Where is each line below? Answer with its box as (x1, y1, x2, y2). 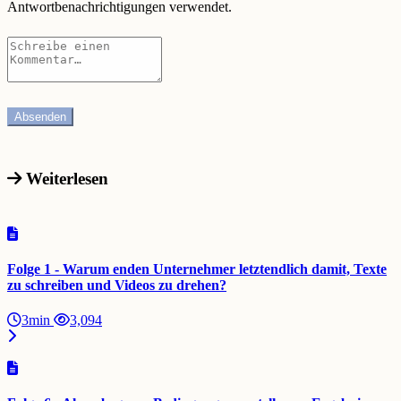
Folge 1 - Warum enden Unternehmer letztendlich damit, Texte (7, 260, 387, 277)
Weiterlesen (21, 168, 108, 188)
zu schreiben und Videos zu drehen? (7, 277, 226, 293)
